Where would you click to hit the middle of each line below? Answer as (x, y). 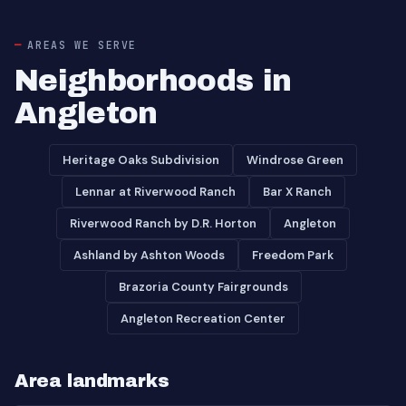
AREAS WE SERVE (82, 45)
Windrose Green (295, 160)
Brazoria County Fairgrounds (203, 287)
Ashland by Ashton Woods (149, 255)
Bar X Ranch (297, 192)
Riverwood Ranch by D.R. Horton (163, 223)
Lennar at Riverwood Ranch (155, 192)
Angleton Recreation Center (203, 319)
